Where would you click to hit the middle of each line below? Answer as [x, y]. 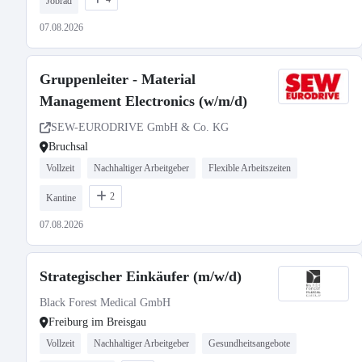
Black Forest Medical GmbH [105, 303]
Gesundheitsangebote [249, 343]
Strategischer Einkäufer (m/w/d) [141, 276]
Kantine [61, 198]
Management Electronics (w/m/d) [143, 101]
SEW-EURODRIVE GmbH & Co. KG [140, 127]
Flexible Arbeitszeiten [250, 168]
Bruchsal [68, 147]
